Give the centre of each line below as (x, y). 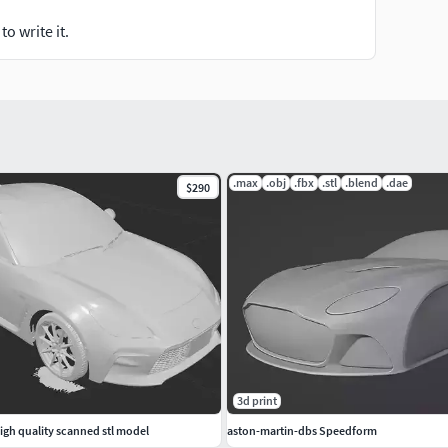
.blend (361, 182)
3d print (257, 400)
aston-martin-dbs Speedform (302, 430)
